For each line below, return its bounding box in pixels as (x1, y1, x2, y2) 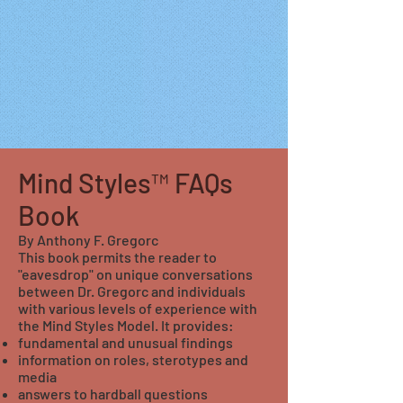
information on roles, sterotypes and (18, 351, 248, 368)
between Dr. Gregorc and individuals (18, 282, 246, 300)
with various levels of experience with (18, 300, 257, 317)
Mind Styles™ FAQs (18, 166, 233, 199)
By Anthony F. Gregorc (18, 231, 158, 248)
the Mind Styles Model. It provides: (18, 317, 234, 334)
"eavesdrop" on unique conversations (18, 265, 253, 282)
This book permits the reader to (18, 248, 217, 265)
